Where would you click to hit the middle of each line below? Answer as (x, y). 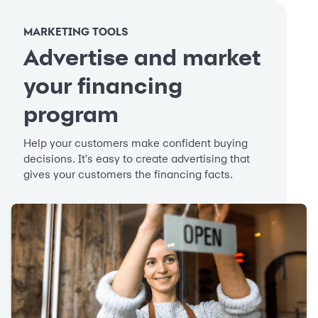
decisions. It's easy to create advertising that (137, 159)
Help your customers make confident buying (136, 143)
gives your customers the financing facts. (128, 174)
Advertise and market (142, 57)
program (71, 114)
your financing (103, 86)
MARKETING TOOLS (76, 32)
